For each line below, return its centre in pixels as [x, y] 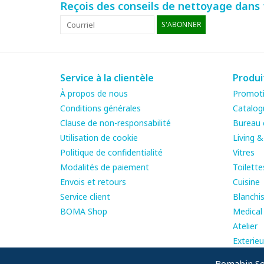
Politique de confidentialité [111, 152]
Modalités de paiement [105, 167]
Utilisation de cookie [99, 137]
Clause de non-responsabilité [115, 123]
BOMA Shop [84, 211]
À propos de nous [94, 93]
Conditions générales [100, 108]
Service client [85, 196]
